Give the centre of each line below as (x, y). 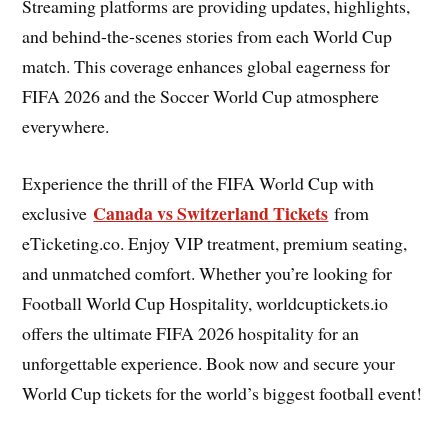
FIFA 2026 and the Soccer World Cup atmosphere (201, 96)
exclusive (58, 213)
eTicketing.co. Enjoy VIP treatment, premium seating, (215, 243)
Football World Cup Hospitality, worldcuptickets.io (205, 303)
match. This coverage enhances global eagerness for (206, 66)
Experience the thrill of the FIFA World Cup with (198, 183)
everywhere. (66, 126)
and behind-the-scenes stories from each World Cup (207, 36)
